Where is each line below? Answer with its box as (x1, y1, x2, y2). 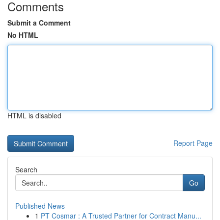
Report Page (173, 138, 213, 148)
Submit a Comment (7, 18, 71, 27)
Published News (15, 201, 65, 211)
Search (15, 165, 37, 174)
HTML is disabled (7, 110, 61, 120)
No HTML (7, 30, 38, 40)
